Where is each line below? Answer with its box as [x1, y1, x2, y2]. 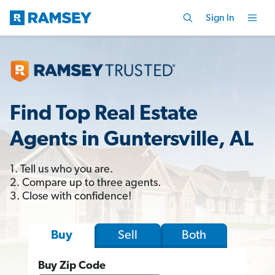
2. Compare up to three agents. [10, 177, 161, 189]
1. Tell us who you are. [10, 163, 113, 176]
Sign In [206, 13, 234, 23]
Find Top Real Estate [10, 103, 198, 125]
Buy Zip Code [38, 260, 106, 272]
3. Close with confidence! [10, 190, 131, 203]
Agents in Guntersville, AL [10, 129, 254, 151]
